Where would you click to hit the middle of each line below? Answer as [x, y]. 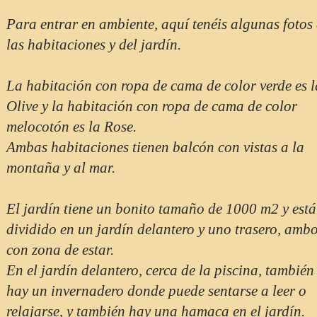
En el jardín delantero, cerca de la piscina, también [160, 270]
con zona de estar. [60, 250]
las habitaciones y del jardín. [93, 45]
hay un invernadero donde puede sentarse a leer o [156, 291]
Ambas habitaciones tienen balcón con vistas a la [155, 147]
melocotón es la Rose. [71, 127]
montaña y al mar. [60, 168]
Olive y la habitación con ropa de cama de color [151, 106]
